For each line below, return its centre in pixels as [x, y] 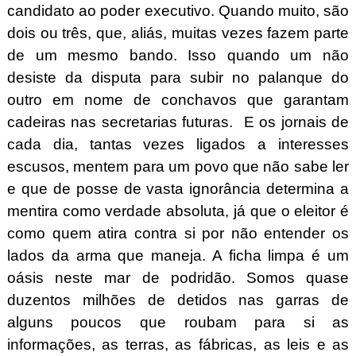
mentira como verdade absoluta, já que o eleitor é [178, 211]
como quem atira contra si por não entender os [178, 233]
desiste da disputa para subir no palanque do [178, 77]
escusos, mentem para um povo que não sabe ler [178, 166]
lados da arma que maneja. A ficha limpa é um [178, 255]
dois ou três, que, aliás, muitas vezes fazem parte [178, 33]
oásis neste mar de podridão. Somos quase [178, 277]
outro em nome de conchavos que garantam [178, 99]
